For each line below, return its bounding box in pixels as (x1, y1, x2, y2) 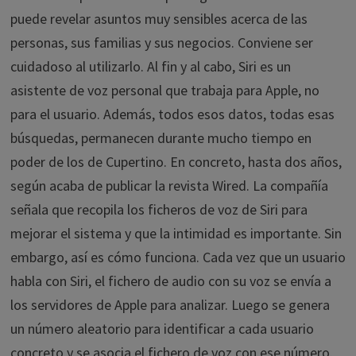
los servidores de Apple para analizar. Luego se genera (10, 296, 330, 314)
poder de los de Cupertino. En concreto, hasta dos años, (10, 153, 342, 171)
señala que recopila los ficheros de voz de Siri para (10, 200, 308, 219)
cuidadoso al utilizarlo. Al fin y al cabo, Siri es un (10, 57, 291, 75)
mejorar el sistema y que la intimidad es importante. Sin (10, 224, 342, 242)
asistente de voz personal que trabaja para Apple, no (10, 81, 319, 99)
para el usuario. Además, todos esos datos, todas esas (10, 105, 335, 123)
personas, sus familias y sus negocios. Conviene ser (10, 33, 313, 52)
